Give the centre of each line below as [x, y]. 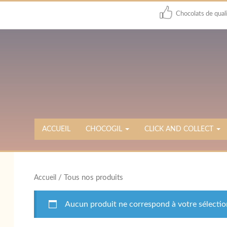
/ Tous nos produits [89, 178]
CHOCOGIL [105, 129]
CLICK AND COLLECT [180, 129]
